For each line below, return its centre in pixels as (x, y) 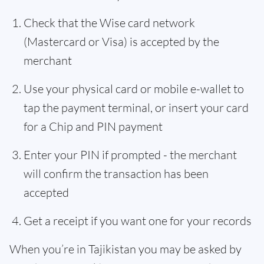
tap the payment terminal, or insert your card (136, 108)
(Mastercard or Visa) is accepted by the (121, 42)
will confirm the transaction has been (116, 174)
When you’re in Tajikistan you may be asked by (126, 249)
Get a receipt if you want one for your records (139, 221)
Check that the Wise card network (109, 23)
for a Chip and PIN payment (93, 126)
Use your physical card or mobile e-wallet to (134, 89)
